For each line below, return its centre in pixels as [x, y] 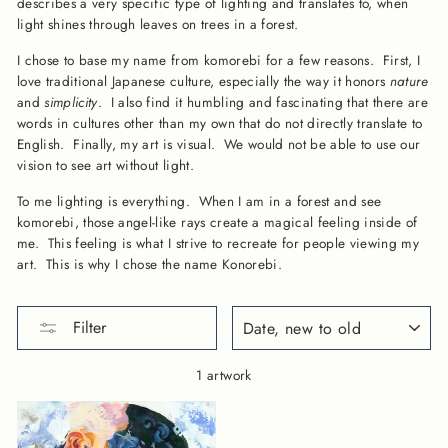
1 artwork [224, 375]
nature [409, 81]
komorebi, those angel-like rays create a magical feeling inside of [217, 222]
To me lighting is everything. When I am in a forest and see [199, 201]
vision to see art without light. [108, 165]
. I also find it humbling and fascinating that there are [263, 102]
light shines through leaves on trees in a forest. [160, 24]
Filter [89, 328]
